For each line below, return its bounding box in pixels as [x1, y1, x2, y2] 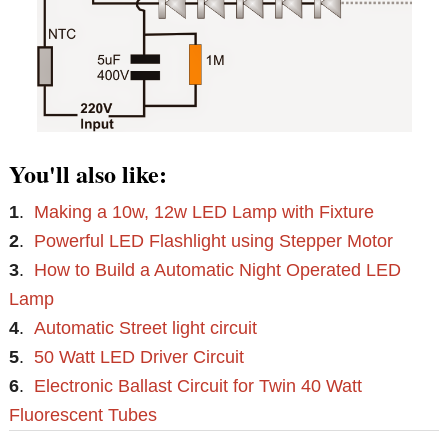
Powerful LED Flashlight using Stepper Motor [34, 230, 394, 251]
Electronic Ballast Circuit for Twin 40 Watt [34, 375, 363, 396]
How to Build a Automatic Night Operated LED [34, 259, 402, 280]
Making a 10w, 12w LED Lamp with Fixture [34, 201, 375, 222]
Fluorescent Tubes [9, 404, 158, 425]
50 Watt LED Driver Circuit [34, 346, 245, 367]
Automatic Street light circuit [34, 317, 258, 338]
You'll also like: [9, 155, 168, 191]
